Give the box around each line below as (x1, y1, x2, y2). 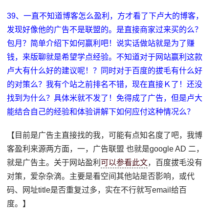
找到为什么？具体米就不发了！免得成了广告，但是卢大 (7, 94, 203, 102)
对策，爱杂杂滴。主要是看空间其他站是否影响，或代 (7, 172, 195, 180)
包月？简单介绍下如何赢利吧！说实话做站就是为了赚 (7, 39, 195, 47)
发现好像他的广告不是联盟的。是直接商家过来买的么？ (7, 25, 203, 34)
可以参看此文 (101, 158, 148, 167)
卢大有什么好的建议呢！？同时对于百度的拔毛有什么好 (7, 66, 203, 75)
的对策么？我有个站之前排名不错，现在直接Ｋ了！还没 (7, 80, 203, 88)
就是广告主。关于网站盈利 (7, 158, 101, 167)
